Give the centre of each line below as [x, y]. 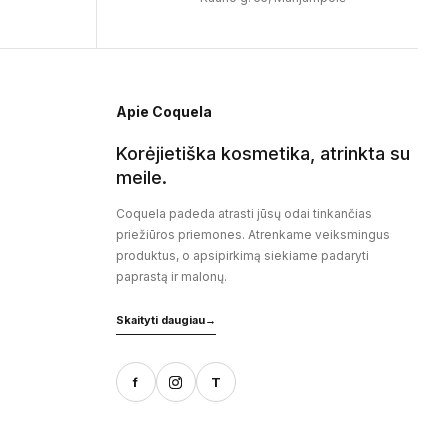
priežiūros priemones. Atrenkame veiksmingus [252, 235]
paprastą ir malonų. [171, 277]
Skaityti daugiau [160, 320]
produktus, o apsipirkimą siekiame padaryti [242, 256]
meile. [141, 178]
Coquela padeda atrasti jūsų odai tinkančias [243, 214]
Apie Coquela [163, 112]
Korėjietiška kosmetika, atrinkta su [262, 154]
